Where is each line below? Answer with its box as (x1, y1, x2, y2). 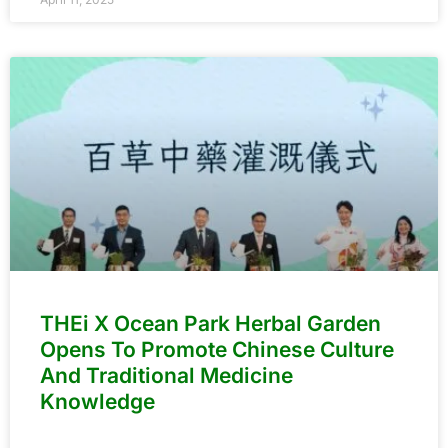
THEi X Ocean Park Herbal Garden (40, 311, 381, 337)
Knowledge (40, 389, 155, 415)
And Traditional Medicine (40, 363, 293, 389)
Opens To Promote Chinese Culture (40, 337, 394, 363)
